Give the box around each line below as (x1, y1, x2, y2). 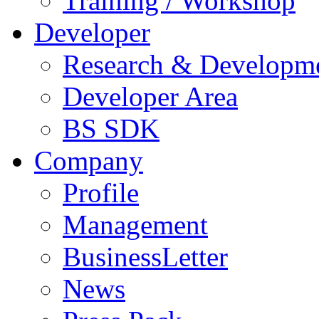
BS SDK (63, 113, 159, 144)
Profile (63, 177, 139, 208)
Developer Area (63, 81, 238, 112)
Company (34, 145, 143, 176)
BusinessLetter (63, 241, 228, 272)
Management (63, 209, 208, 240)
